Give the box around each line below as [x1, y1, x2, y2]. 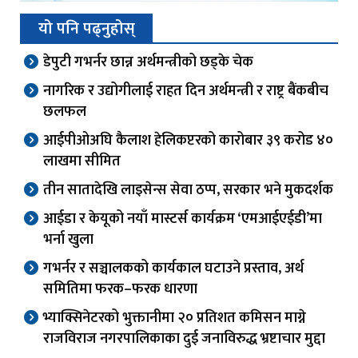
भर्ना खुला [43, 228, 93, 253]
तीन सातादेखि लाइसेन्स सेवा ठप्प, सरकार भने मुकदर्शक [43, 178, 333, 203]
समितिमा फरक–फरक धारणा [43, 277, 197, 302]
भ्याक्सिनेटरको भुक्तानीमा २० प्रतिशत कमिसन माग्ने [43, 306, 306, 331]
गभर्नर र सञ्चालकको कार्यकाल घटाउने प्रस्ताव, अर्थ [43, 257, 304, 281]
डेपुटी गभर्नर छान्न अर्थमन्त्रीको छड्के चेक [43, 50, 253, 75]
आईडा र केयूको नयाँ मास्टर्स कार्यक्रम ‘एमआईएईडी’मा [43, 207, 322, 232]
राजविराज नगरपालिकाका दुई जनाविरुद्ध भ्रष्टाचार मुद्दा [43, 327, 325, 352]
